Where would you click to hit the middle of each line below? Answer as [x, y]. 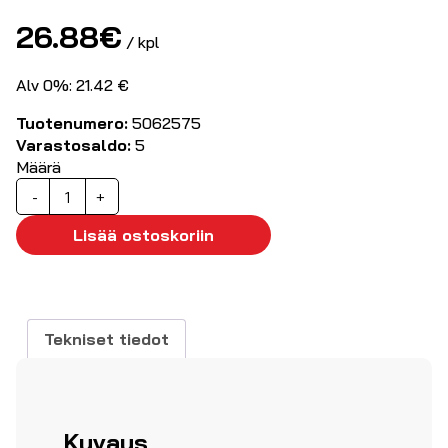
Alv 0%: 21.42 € [72, 85]
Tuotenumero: [72, 123]
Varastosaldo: [73, 145]
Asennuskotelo [103, 188]
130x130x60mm [104, 210]
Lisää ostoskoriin [143, 235]
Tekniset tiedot [106, 338]
